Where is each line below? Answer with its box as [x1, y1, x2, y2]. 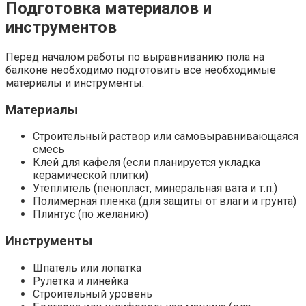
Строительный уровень [33, 287, 152, 301]
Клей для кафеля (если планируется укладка [33, 156, 260, 169]
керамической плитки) [33, 169, 148, 182]
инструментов [5, 17, 117, 37]
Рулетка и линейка [33, 274, 128, 288]
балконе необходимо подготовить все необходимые [5, 63, 276, 76]
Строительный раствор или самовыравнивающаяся [33, 130, 298, 143]
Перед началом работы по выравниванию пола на [5, 50, 264, 64]
